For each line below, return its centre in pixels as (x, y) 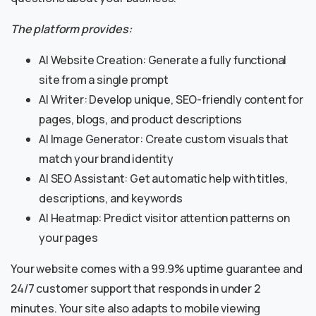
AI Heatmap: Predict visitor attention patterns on (164, 218)
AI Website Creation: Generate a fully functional (163, 60)
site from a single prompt (104, 80)
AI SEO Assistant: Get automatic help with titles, (164, 179)
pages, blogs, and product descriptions (140, 120)
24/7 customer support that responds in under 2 (135, 289)
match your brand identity (106, 159)
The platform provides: (71, 29)
